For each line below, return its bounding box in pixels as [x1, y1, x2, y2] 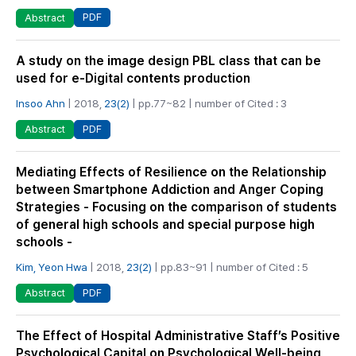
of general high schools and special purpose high [16, 216, 315, 232]
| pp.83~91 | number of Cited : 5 [152, 260, 308, 273]
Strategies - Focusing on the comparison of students [16, 199, 337, 215]
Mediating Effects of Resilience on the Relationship [16, 164, 327, 180]
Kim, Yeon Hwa [16, 260, 87, 273]
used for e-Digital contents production [16, 70, 250, 86]
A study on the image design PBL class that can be [16, 52, 321, 68]
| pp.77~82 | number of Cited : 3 [130, 96, 287, 110]
